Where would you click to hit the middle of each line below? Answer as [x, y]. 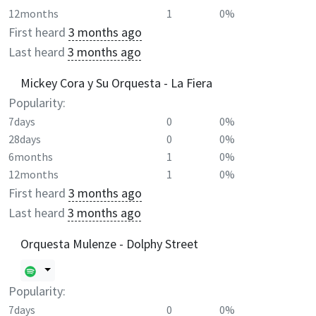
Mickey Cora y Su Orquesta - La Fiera [116, 83]
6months [31, 157]
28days [25, 139]
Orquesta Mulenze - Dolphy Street [109, 243]
